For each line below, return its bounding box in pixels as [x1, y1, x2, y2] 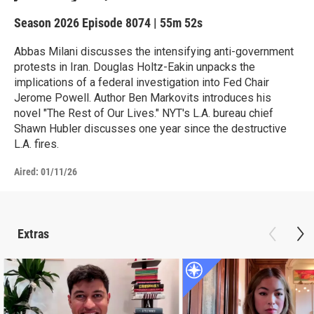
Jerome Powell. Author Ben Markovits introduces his [14, 90, 271, 104]
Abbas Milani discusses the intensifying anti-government [14, 44, 294, 58]
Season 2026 [14, 15, 82, 30]
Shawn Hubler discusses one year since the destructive [14, 121, 287, 135]
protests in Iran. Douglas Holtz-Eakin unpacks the [14, 60, 255, 74]
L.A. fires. [14, 137, 59, 151]
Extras [18, 226, 49, 241]
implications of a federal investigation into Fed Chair [14, 75, 269, 89]
